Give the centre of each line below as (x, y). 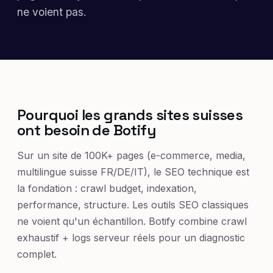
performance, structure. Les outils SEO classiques (133, 204)
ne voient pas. (52, 12)
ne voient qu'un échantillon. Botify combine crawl (132, 221)
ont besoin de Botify (86, 130)
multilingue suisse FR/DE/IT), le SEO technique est (133, 172)
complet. (37, 254)
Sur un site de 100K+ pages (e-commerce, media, (131, 155)
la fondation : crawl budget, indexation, (107, 188)
